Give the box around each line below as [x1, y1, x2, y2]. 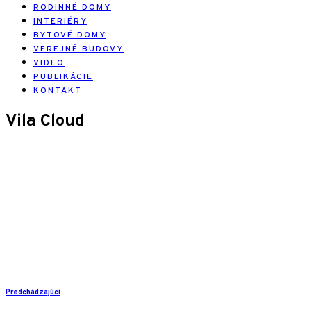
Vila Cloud [6, 110, 85, 132]
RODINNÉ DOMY [33, 2, 111, 13]
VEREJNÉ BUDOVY [33, 44, 124, 55]
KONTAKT [33, 85, 82, 96]
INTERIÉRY [33, 16, 87, 27]
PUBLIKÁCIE [33, 72, 93, 83]
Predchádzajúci [6, 287, 60, 297]
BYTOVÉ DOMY [33, 30, 106, 41]
